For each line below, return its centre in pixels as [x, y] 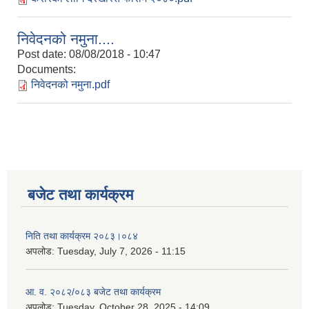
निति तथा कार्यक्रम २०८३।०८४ [82, 236]
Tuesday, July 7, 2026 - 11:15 [121, 251]
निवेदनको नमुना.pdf [70, 85]
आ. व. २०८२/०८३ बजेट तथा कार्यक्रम [93, 292]
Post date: [43, 54]
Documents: [47, 70]
